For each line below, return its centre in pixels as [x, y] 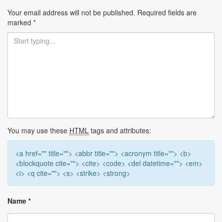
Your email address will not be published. [71, 12]
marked [20, 22]
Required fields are [166, 12]
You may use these [38, 130]
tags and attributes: [120, 130]
